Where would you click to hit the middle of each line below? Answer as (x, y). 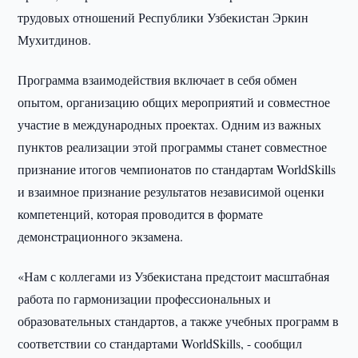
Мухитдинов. (55, 40)
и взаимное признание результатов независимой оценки (171, 191)
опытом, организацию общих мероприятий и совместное (174, 102)
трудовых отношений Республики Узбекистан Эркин (163, 17)
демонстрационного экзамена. (101, 236)
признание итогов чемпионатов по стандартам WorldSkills (177, 169)
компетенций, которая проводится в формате (141, 214)
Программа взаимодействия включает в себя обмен (158, 80)
